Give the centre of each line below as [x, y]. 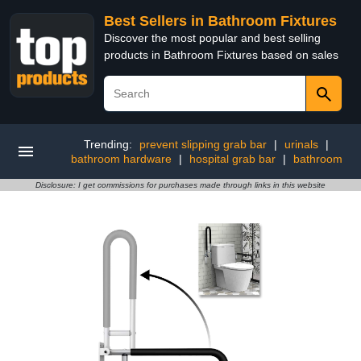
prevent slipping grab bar [203, 144]
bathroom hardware [121, 159]
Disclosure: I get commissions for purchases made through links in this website [180, 185]
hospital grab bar [232, 159]
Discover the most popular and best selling [212, 38]
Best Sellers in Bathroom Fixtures [220, 21]
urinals [301, 144]
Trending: [110, 144]
